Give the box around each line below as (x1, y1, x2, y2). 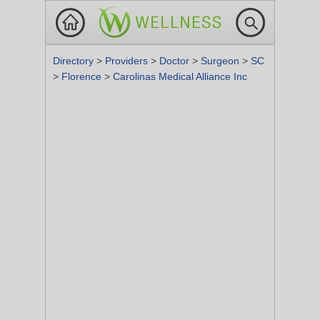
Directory (53, 55, 96, 66)
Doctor (159, 55, 192, 66)
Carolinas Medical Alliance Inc (113, 71, 247, 82)
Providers (105, 55, 151, 66)
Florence (61, 71, 104, 82)
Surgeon (201, 55, 242, 66)
